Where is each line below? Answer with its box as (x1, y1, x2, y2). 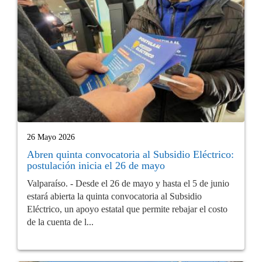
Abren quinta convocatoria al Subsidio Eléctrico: (27, 149, 234, 161)
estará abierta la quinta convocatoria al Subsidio (27, 191, 202, 202)
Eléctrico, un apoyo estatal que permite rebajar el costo (27, 204, 227, 215)
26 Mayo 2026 (27, 133, 75, 142)
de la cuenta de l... (27, 217, 94, 227)
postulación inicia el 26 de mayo (27, 160, 165, 172)
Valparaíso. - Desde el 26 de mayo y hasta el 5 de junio (27, 178, 229, 189)
